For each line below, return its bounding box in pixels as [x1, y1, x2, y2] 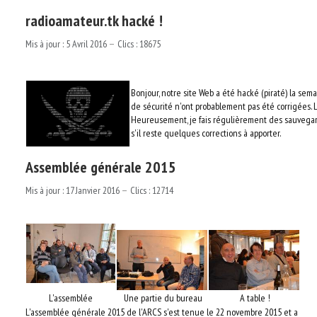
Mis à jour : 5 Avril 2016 [25, 38, 109, 50]
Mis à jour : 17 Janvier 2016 [25, 184, 122, 197]
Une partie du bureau [122, 292, 202, 304]
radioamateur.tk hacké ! [25, 11, 163, 30]
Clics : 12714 [130, 184, 173, 197]
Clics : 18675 [117, 38, 161, 50]
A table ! [238, 292, 270, 304]
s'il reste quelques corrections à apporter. [131, 127, 281, 139]
